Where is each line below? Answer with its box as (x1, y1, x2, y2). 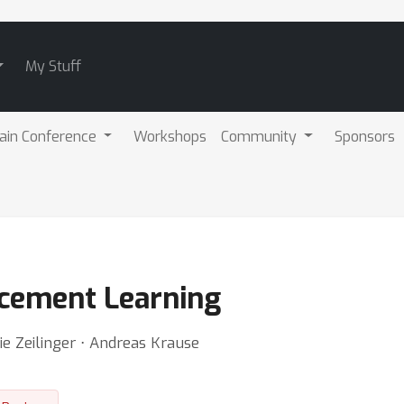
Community (221, 126, 301, 146)
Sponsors (335, 126, 396, 146)
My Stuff (24, 57, 81, 76)
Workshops (133, 126, 207, 146)
